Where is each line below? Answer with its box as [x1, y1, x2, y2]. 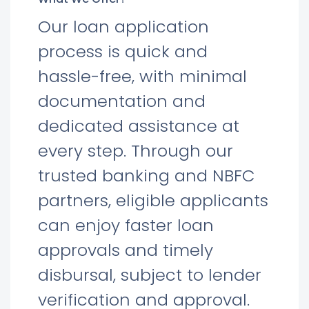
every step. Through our [38, 139, 233, 162]
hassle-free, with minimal [38, 65, 247, 88]
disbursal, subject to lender [38, 263, 261, 286]
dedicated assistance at [38, 114, 239, 137]
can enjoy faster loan [38, 214, 214, 237]
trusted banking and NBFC [38, 164, 255, 187]
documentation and [38, 90, 206, 112]
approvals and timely [38, 239, 213, 261]
